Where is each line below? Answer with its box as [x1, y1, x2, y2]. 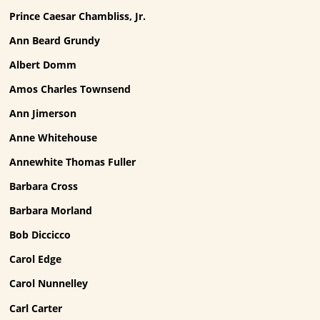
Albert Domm [9, 57, 77, 71]
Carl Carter [9, 301, 63, 315]
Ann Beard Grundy [9, 33, 101, 47]
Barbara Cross [9, 179, 79, 194]
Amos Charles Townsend [9, 81, 131, 96]
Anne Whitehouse [9, 130, 98, 144]
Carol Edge [9, 252, 62, 266]
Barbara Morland [9, 204, 93, 218]
